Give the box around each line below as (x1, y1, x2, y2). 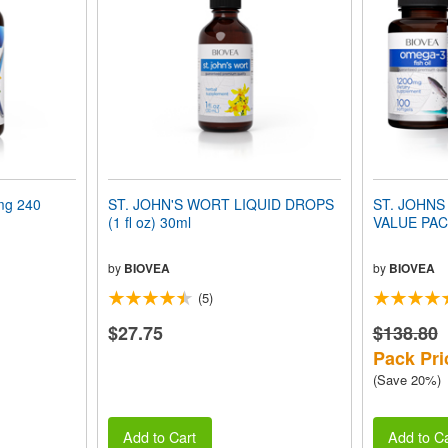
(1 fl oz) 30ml (107, 212, 191, 232)
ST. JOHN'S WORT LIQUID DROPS (107, 194, 334, 214)
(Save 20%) (372, 370, 441, 389)
